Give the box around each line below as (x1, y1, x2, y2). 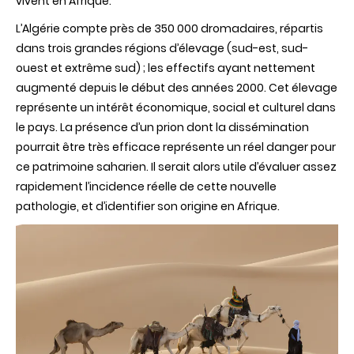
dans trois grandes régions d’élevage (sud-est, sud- (16, 40, 308, 56)
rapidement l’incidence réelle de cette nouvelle (16, 178, 277, 194)
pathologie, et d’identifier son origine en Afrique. (16, 198, 280, 214)
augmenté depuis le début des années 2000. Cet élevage (16, 79, 337, 96)
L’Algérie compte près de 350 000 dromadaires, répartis (16, 20, 323, 36)
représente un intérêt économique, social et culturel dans (16, 99, 336, 115)
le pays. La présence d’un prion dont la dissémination (16, 119, 309, 135)
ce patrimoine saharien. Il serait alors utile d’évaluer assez (16, 158, 337, 175)
